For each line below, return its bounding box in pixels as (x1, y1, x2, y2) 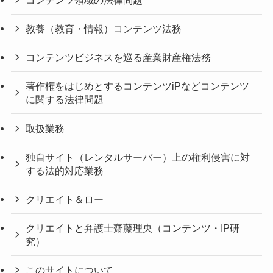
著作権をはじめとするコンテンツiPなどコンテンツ (26, 80, 250, 92)
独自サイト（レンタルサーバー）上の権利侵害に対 (26, 151, 250, 163)
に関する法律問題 (26, 94, 104, 105)
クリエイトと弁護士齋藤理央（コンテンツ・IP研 (26, 222, 240, 234)
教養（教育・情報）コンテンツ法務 (26, 23, 182, 34)
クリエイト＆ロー (26, 193, 104, 205)
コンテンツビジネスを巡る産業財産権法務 (26, 52, 211, 63)
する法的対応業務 (26, 165, 104, 176)
